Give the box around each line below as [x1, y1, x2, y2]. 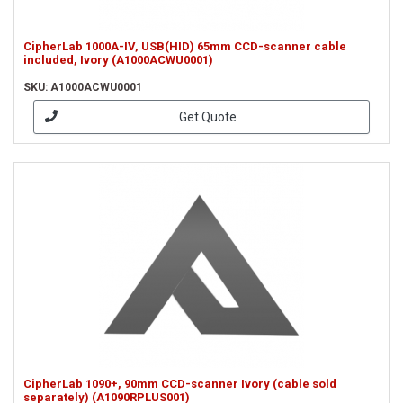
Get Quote [178, 109, 237, 124]
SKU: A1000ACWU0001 [23, 81, 142, 94]
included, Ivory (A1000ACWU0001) [23, 53, 213, 67]
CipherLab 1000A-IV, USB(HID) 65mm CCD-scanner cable [23, 40, 346, 53]
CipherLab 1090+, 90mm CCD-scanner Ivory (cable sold [23, 377, 336, 390]
